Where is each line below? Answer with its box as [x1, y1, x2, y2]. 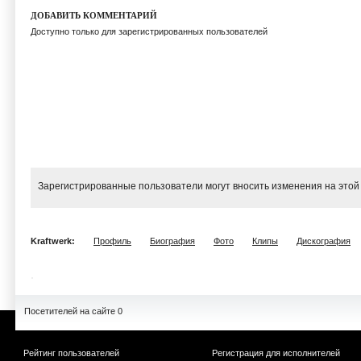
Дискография [297, 236, 351, 246]
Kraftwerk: [31, 236, 77, 246]
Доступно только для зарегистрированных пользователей [31, 27, 268, 36]
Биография [150, 236, 195, 246]
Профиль [93, 236, 131, 246]
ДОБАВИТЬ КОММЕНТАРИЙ [31, 10, 157, 20]
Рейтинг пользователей [23, 348, 119, 358]
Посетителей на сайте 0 [24, 306, 122, 316]
